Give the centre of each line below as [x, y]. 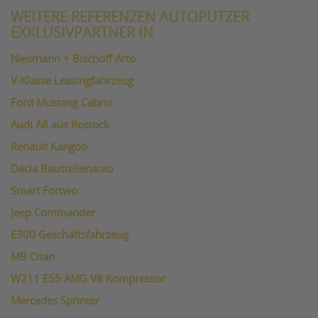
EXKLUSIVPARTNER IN [82, 33]
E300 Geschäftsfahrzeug [70, 235]
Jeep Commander [53, 213]
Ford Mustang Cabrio [62, 103]
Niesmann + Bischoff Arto [73, 59]
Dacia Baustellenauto [62, 169]
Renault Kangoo [49, 147]
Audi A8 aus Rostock [60, 125]
